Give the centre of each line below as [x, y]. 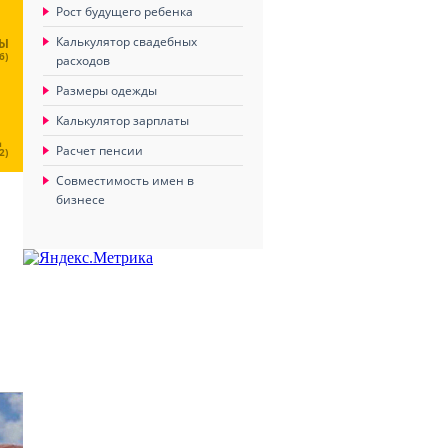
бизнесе [80, 199]
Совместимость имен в [125, 180]
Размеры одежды [106, 90]
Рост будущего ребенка [124, 11]
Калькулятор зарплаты [122, 120]
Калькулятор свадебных [126, 41]
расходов [83, 60]
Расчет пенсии [99, 150]
